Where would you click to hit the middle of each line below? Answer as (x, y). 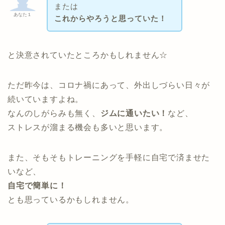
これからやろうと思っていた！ (110, 18)
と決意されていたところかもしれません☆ (88, 55)
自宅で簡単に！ (37, 186)
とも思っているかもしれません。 (71, 200)
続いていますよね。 (46, 99)
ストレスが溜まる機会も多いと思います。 (88, 128)
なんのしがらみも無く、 (54, 114)
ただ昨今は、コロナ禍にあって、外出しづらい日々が (109, 85)
